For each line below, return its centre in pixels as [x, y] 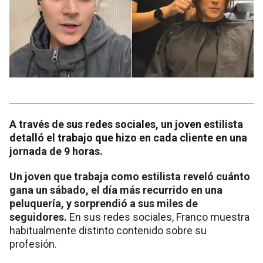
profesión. [33, 244]
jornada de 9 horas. [56, 151]
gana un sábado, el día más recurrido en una [116, 190]
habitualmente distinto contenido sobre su [108, 231]
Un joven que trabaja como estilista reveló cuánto [130, 177]
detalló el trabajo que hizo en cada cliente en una [128, 138]
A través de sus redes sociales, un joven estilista [126, 124]
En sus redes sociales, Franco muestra [159, 217]
